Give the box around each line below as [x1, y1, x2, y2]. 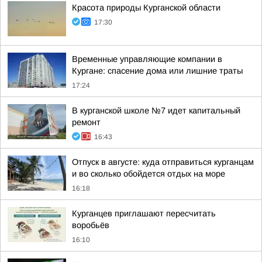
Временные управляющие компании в [72, 54, 222, 64]
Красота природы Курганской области [72, 3, 220, 12]
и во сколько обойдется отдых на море [72, 169, 225, 178]
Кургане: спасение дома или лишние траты [72, 66, 243, 75]
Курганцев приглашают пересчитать [72, 209, 216, 218]
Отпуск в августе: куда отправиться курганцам [72, 157, 254, 167]
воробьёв [72, 220, 109, 230]
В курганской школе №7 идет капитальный [72, 106, 240, 115]
